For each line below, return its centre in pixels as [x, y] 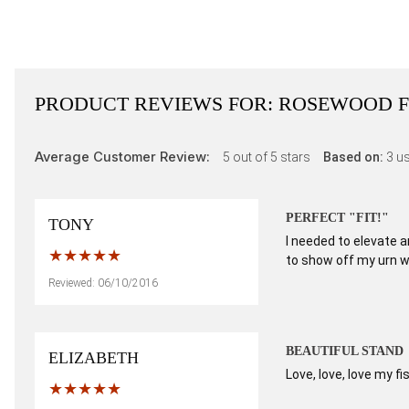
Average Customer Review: [124, 157]
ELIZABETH [94, 358]
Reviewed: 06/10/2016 [103, 283]
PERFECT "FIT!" [337, 218]
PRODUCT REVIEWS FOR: [157, 104]
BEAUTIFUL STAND [344, 351]
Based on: [355, 157]
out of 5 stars [272, 157]
